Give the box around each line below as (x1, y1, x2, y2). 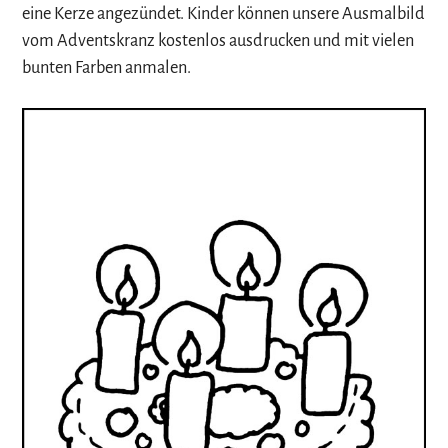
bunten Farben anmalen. (22, 58, 192, 78)
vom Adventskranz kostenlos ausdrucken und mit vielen (22, 31, 415, 51)
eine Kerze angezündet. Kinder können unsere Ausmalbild (22, 4, 426, 24)
